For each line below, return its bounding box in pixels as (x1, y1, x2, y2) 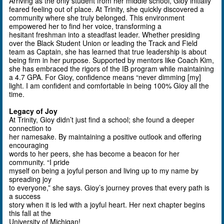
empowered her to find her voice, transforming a (9, 20, 162, 31)
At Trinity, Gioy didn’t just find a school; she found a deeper (9, 114, 195, 124)
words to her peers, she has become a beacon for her (9, 148, 180, 158)
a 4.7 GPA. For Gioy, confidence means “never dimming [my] (9, 71, 201, 82)
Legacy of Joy (9, 105, 58, 116)
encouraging (9, 139, 49, 150)
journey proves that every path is (104, 182, 210, 192)
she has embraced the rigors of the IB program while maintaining (9, 63, 214, 73)
